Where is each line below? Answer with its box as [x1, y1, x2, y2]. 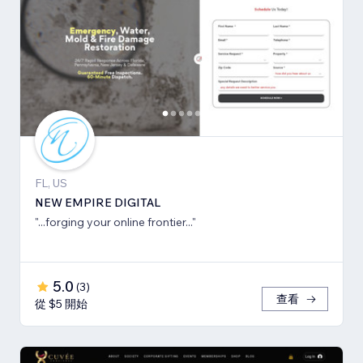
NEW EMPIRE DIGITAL [35, 194, 160, 210]
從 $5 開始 [35, 296, 88, 311]
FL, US [35, 175, 67, 190]
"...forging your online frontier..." [35, 214, 196, 229]
